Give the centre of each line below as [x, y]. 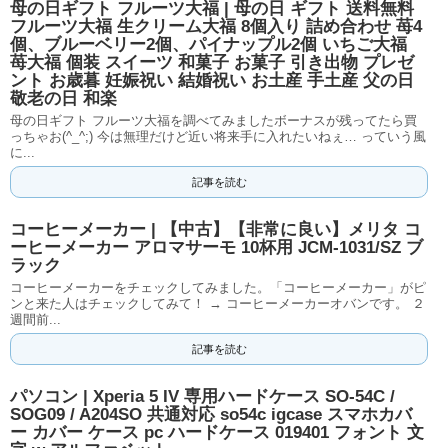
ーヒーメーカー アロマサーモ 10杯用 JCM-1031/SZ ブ [216, 247]
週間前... [35, 319]
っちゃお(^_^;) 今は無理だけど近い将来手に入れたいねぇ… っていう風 [218, 136]
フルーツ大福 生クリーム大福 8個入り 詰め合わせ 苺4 [216, 26]
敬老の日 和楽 [63, 98]
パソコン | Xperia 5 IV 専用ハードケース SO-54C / [202, 396]
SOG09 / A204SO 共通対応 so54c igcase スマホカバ [211, 414]
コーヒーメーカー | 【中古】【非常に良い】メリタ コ [215, 229]
